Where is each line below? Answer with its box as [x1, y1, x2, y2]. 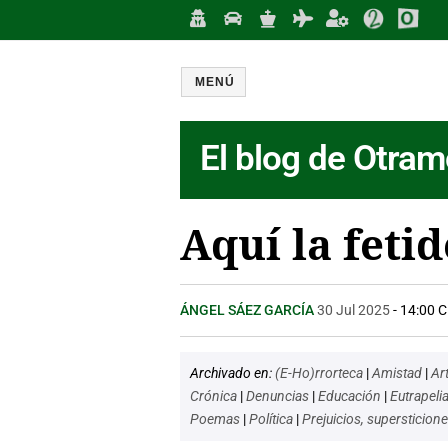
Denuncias [246, 388, 312, 404]
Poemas [190, 411, 243, 427]
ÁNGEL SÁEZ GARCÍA [180, 302, 317, 318]
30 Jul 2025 [317, 302, 390, 318]
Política [249, 411, 296, 427]
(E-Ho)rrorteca [275, 365, 366, 381]
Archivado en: [190, 365, 275, 381]
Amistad [372, 365, 425, 381]
